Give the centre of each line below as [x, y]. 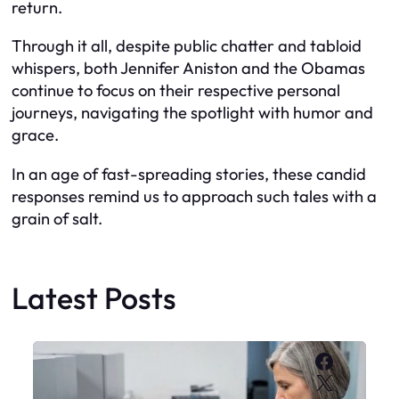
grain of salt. [57, 218]
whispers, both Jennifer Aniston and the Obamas [188, 69]
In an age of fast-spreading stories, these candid [189, 174]
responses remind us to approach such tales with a [194, 196]
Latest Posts [94, 298]
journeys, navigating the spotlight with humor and [192, 113]
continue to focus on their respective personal [176, 91]
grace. [35, 135]
